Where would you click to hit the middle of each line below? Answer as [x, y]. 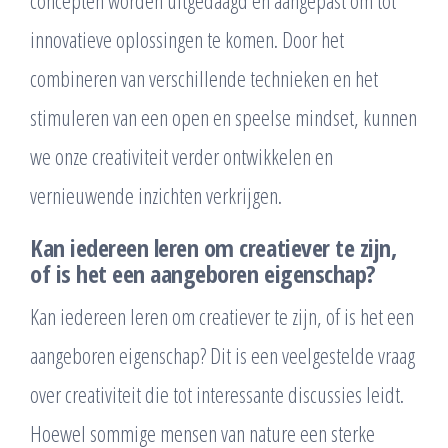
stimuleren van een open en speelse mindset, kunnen [223, 116]
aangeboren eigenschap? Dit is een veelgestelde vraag [222, 354]
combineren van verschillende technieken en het [204, 77]
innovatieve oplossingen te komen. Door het [187, 38]
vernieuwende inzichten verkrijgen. [156, 194]
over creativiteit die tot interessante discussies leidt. [217, 393]
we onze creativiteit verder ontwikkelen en [181, 155]
